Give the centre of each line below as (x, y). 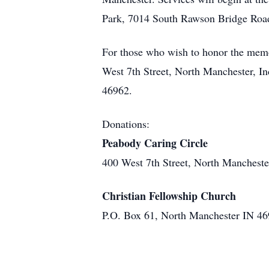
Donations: (126, 124)
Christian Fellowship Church (169, 196)
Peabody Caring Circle (155, 143)
